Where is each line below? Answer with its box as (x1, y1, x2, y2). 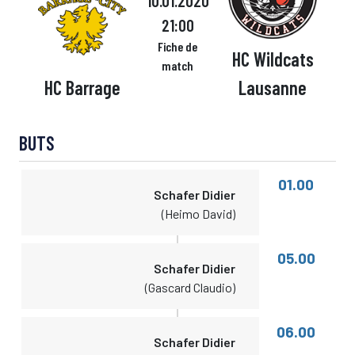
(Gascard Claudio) (145, 280, 236, 295)
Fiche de (158, 39, 197, 54)
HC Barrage (44, 76, 120, 99)
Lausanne (239, 76, 307, 99)
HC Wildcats (231, 48, 314, 71)
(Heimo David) (162, 206, 236, 221)
